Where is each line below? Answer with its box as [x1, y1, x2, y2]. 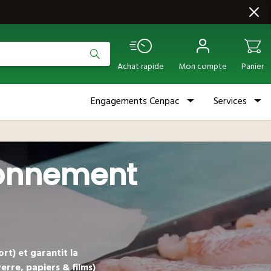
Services [214, 93, 247, 109]
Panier [241, 59, 264, 74]
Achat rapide [117, 59, 164, 74]
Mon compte [178, 59, 227, 74]
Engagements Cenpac [91, 93, 180, 109]
